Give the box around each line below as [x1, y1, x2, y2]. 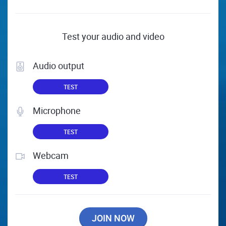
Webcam [33, 149, 69, 162]
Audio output [33, 60, 84, 72]
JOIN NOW [91, 212, 135, 224]
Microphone [33, 104, 81, 117]
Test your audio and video [62, 30, 164, 43]
